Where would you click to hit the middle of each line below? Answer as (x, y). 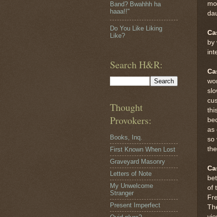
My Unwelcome (132, 186)
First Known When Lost (143, 150)
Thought (126, 107)
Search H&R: (136, 64)
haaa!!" (120, 12)
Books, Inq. (126, 138)
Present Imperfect (135, 205)
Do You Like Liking (136, 28)
